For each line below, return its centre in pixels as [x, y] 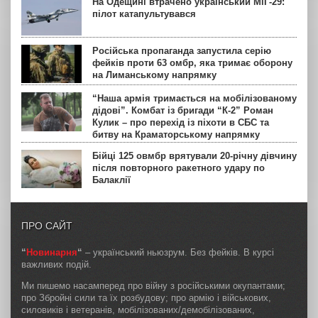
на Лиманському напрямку [154, 75]
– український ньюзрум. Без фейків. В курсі [178, 252]
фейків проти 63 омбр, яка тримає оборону [192, 62]
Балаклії [111, 180]
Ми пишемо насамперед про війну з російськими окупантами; [153, 285]
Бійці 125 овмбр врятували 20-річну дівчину [194, 155]
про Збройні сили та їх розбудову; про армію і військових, [146, 297]
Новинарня [52, 252]
